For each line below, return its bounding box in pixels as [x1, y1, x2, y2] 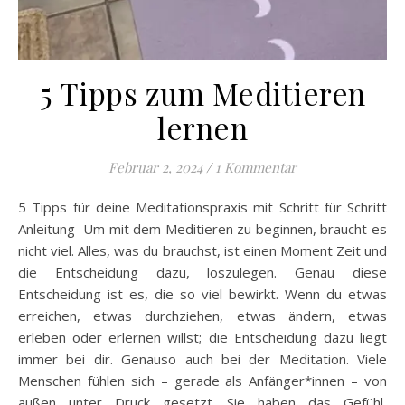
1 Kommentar [215, 157, 297, 176]
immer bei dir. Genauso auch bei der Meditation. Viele [18, 349, 387, 368]
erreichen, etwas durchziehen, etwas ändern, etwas [18, 306, 387, 325]
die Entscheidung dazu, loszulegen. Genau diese [18, 262, 387, 281]
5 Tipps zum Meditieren [39, 72, 366, 113]
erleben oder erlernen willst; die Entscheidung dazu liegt [18, 327, 387, 346]
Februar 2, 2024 [108, 157, 202, 176]
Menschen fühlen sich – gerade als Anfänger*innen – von [18, 371, 387, 390]
